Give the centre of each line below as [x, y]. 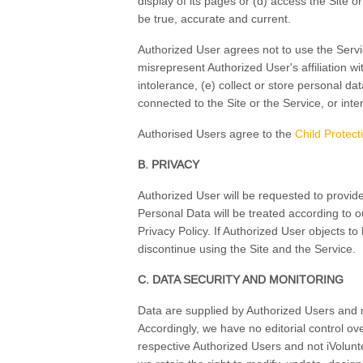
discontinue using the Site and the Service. [247, 249]
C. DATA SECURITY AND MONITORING [241, 280]
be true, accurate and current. [215, 19]
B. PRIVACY [169, 165]
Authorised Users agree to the [217, 134]
